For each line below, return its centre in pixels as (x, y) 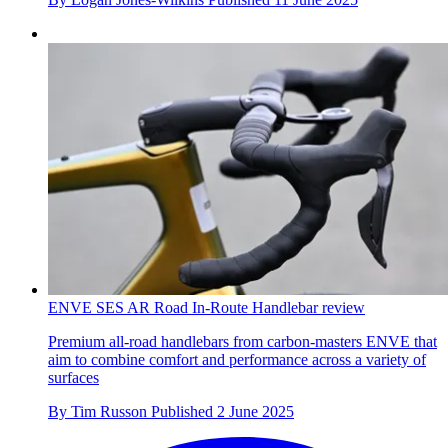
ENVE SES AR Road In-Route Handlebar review (206, 307)
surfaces (73, 377)
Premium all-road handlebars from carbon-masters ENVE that (242, 341)
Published (184, 411)
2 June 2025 (255, 411)
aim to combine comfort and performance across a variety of (237, 359)
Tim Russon (109, 411)
